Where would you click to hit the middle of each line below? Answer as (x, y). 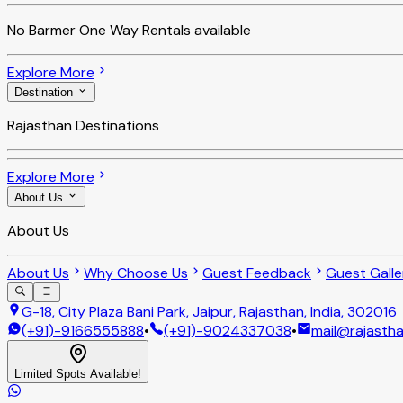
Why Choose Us (136, 273)
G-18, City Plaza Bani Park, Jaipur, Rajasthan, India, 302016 (209, 311)
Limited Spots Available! (78, 373)
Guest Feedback (257, 273)
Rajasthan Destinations (83, 126)
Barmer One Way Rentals (110, 30)
